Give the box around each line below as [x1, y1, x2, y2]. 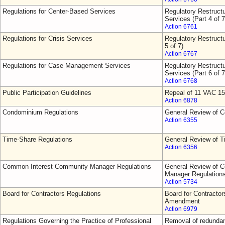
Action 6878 [165, 97, 197, 103]
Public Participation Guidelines [3, 89, 91, 96]
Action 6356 [165, 144, 197, 150]
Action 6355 [165, 117, 197, 123]
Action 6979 [165, 206, 197, 212]
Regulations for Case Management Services [3, 62, 131, 69]
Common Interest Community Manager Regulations [3, 163, 151, 170]
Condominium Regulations [3, 108, 78, 116]
